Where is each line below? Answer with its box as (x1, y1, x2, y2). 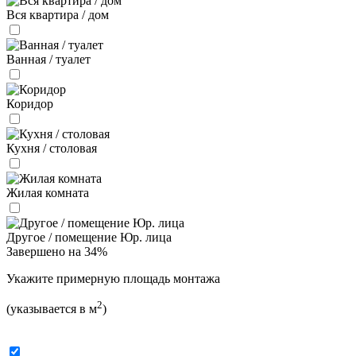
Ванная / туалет (6, 52, 91, 67)
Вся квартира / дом (6, 8, 109, 22)
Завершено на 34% (6, 245, 107, 259)
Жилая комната (6, 186, 89, 200)
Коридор (6, 97, 53, 111)
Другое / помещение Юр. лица (6, 230, 172, 245)
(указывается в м (6, 302, 97, 316)
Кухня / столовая (6, 141, 97, 156)
